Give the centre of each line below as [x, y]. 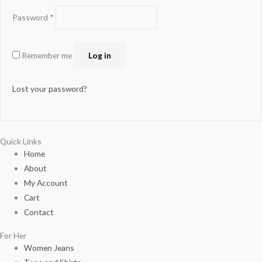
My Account [46, 182]
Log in [100, 55]
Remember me [47, 55]
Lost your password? [50, 88]
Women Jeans [49, 248]
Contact [39, 212]
